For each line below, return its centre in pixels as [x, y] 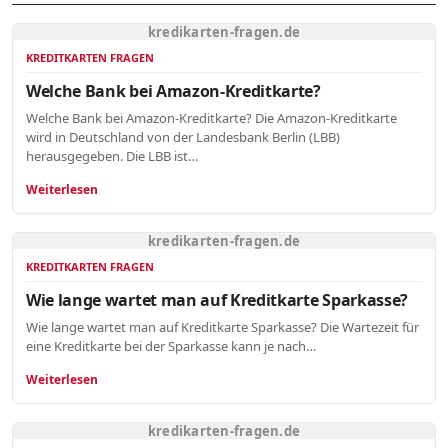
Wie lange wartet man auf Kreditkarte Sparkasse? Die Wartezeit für [222, 327]
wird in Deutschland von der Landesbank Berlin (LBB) [183, 137]
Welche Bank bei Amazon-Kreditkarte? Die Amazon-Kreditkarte [211, 118]
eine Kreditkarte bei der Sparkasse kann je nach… [171, 346]
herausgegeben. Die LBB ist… [112, 156]
